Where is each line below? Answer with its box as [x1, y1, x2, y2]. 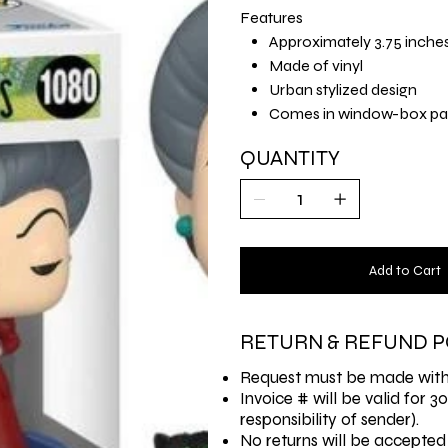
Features [240, 7, 303, 27]
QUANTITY [240, 145, 340, 171]
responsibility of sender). [240, 408, 419, 430]
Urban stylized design [268, 79, 417, 99]
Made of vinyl [268, 55, 363, 75]
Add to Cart [369, 261, 441, 279]
